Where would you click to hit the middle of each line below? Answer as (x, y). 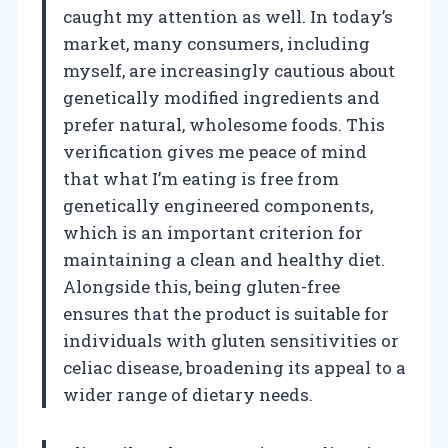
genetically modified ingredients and (221, 98)
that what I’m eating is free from (201, 179)
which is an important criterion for (213, 233)
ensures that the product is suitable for (226, 314)
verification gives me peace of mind (215, 152)
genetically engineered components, (218, 206)
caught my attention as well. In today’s (228, 17)
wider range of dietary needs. (188, 395)
